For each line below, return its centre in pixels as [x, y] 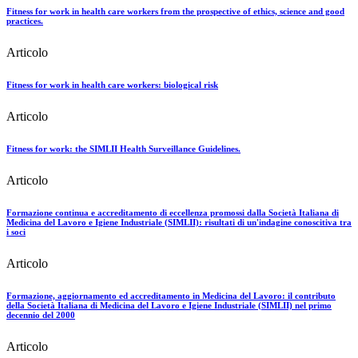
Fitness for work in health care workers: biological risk [112, 85]
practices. [25, 21]
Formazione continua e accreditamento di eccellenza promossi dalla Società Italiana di [173, 213]
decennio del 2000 [41, 315]
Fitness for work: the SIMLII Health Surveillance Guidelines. [123, 149]
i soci [16, 232]
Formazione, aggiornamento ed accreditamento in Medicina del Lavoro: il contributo [171, 296]
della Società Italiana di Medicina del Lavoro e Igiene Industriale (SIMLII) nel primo [169, 306]
